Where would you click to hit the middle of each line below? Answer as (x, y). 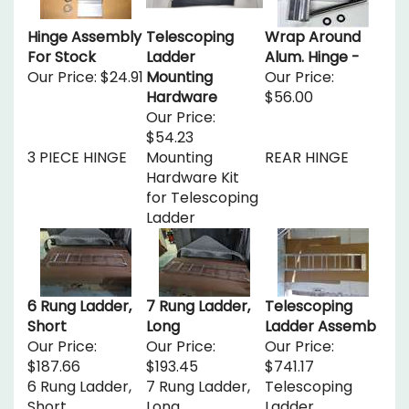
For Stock (62, 50)
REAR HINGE (307, 150)
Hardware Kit (193, 170)
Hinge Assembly (84, 30)
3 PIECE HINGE (77, 150)
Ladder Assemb (320, 319)
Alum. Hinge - (312, 50)
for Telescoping (202, 190)
